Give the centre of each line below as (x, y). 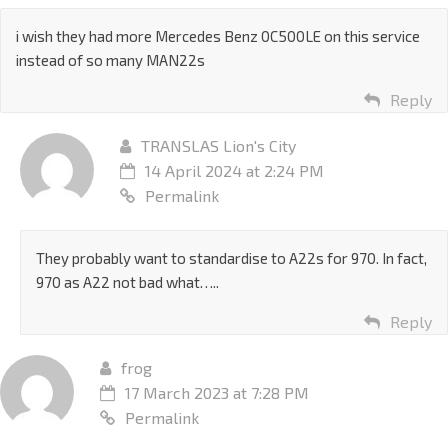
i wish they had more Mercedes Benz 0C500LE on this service (218, 36)
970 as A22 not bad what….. (127, 282)
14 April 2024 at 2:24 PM (234, 171)
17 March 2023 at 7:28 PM (217, 393)
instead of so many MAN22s (110, 60)
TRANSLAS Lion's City (218, 146)
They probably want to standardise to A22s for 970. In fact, (231, 258)
